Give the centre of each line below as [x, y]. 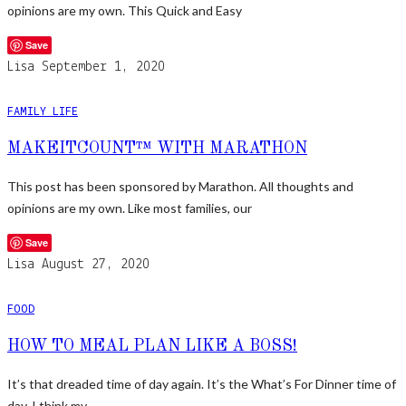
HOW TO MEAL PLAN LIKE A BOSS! [152, 346]
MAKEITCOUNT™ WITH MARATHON [157, 148]
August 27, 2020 [96, 264]
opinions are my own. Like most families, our [130, 208]
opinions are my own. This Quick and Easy [125, 10]
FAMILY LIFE [43, 110]
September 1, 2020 [103, 67]
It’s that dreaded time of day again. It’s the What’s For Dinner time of [202, 383]
